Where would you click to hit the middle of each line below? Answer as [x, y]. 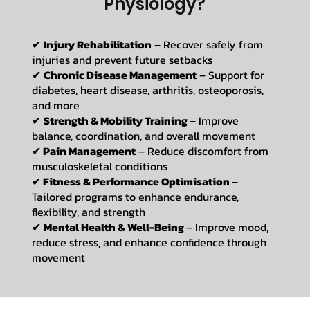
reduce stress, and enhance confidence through [149, 243]
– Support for [230, 75]
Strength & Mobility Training [116, 121]
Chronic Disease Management [120, 75]
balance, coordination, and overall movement [143, 136]
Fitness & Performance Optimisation [136, 182]
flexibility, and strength [88, 212]
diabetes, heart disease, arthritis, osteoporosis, [147, 90]
